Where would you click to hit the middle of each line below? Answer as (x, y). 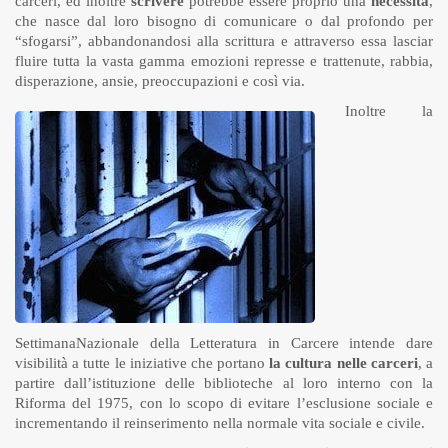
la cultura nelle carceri (343, 363)
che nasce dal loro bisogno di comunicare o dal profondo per (224, 21)
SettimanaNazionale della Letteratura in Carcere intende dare (224, 343)
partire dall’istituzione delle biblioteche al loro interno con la (224, 383)
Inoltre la (389, 111)
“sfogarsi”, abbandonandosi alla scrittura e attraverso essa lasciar (224, 41)
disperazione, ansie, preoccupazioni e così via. (160, 81)
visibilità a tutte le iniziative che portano (142, 363)
